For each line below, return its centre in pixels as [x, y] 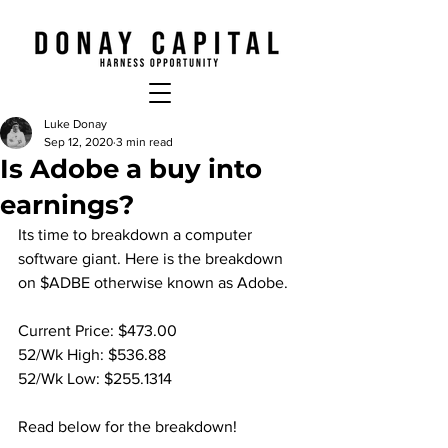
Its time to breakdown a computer [137, 234]
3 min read [144, 142]
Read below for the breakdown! [127, 426]
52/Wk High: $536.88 [92, 354]
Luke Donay [75, 124]
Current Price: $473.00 [97, 330]
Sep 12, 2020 [78, 142]
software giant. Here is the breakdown [152, 258]
